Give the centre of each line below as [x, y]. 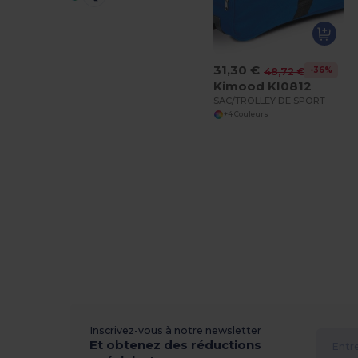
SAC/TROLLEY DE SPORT [270, 100]
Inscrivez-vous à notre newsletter [176, 330]
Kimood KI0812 [263, 86]
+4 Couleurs [246, 115]
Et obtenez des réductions [176, 344]
